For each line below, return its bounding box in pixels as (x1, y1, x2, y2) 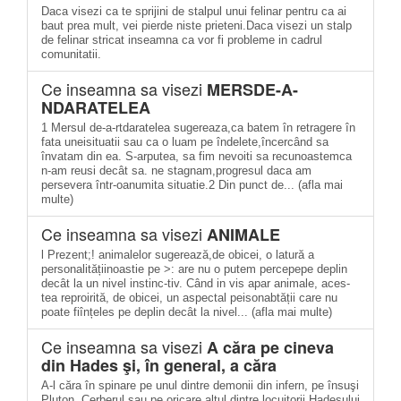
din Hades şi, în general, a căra (41, 354, 277, 377)
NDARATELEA (41, 96, 150, 119)
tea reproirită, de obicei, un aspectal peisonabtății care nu (41, 291, 337, 304)
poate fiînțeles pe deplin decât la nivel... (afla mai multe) (41, 305, 332, 319)
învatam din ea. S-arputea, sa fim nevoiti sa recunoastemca (41, 149, 352, 163)
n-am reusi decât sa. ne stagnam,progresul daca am (41, 164, 311, 177)
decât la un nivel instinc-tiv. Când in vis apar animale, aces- (41, 277, 350, 290)
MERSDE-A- (207, 78, 298, 101)
